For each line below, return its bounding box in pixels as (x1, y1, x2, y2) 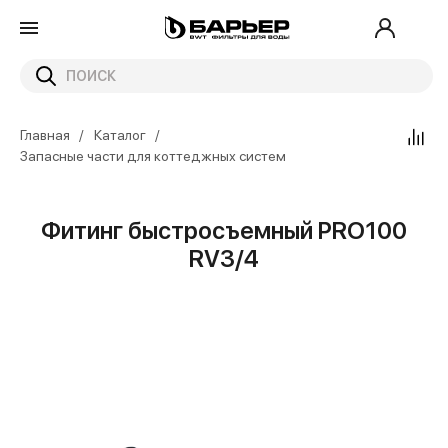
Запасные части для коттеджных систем (20, 148, 286, 164)
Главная (20, 127, 70, 143)
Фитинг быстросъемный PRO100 (41, 216, 407, 245)
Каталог (94, 127, 146, 143)
